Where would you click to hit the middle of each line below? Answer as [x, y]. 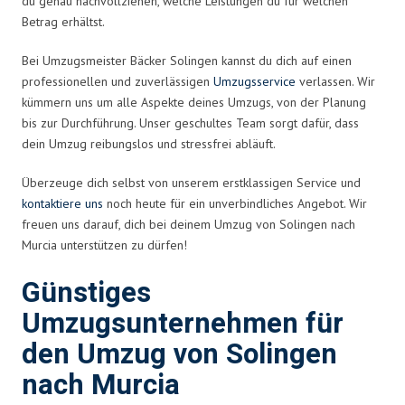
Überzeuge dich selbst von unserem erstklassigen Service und [191, 182]
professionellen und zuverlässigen [118, 81]
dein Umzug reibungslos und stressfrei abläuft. [149, 143]
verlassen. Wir [335, 81]
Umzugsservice [254, 81]
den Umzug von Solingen [179, 354]
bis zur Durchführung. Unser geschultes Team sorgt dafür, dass [190, 122]
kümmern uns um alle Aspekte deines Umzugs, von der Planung [194, 102]
